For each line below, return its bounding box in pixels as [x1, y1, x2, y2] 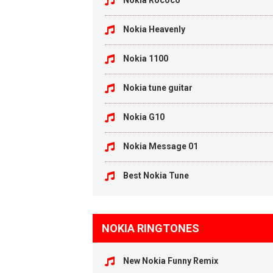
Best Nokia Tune [123, 171, 189, 180]
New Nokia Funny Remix [123, 256, 218, 266]
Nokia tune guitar [123, 83, 193, 93]
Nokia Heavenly [123, 24, 185, 34]
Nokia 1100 [123, 54, 168, 63]
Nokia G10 [123, 112, 165, 122]
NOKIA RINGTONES [102, 222, 199, 235]
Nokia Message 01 [123, 141, 198, 151]
